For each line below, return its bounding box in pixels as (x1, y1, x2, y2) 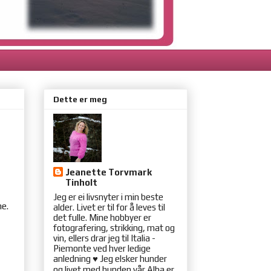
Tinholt (65, 177, 97, 188)
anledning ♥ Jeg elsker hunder (53, 253, 167, 264)
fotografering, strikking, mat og (53, 223, 175, 233)
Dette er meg (53, 94, 107, 105)
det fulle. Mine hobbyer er (53, 212, 151, 223)
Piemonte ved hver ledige (53, 243, 151, 254)
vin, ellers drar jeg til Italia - (53, 233, 155, 244)
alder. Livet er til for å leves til (53, 202, 165, 213)
